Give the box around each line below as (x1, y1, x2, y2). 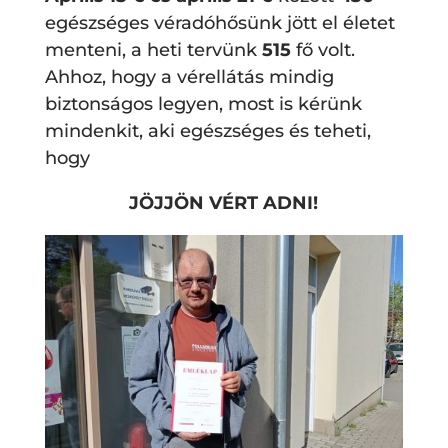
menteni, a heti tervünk (44, 39, 262, 62)
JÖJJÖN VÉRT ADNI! (129, 192, 319, 215)
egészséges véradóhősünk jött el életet (44, 12, 395, 35)
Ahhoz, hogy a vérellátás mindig (44, 66, 334, 89)
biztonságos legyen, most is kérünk (44, 93, 362, 116)
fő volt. (290, 39, 355, 62)
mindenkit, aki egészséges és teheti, (44, 120, 371, 143)
